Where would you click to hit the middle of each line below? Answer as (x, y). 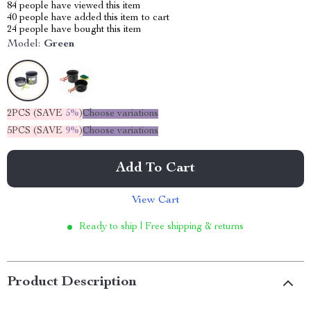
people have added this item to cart (93, 18)
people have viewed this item (79, 6)
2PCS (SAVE (36, 114)
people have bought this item (79, 30)
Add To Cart (155, 169)
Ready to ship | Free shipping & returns (161, 227)
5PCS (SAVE (36, 131)
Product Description (72, 283)
